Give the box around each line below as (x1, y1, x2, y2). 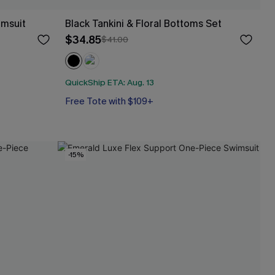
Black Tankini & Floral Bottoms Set (65, 17, 222, 31)
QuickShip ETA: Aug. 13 (65, 76, 154, 88)
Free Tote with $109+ (65, 95, 153, 107)
